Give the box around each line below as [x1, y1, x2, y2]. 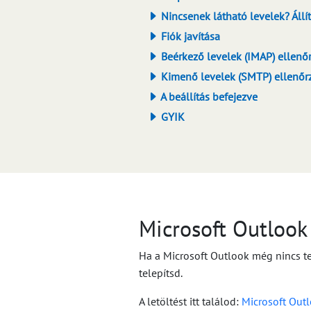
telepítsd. [139, 266, 183, 280]
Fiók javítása [158, 29, 220, 43]
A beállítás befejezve [158, 90, 258, 103]
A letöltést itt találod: [139, 294, 242, 308]
